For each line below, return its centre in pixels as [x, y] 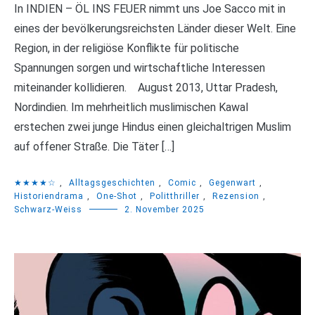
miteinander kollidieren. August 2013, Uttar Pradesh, [146, 88]
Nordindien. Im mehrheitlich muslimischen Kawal [131, 108]
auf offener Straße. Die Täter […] [94, 147]
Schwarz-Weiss [48, 210]
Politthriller [175, 197]
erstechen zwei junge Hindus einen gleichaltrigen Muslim [153, 127]
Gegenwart [232, 183]
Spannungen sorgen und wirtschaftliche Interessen [140, 68]
